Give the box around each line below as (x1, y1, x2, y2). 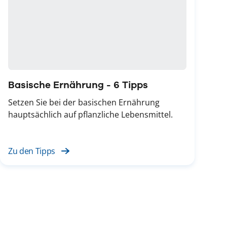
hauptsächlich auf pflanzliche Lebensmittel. (8, 108, 173, 120)
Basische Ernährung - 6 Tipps (8, 79, 148, 91)
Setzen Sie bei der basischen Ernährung (8, 96, 160, 108)
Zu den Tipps (8, 145, 56, 157)
